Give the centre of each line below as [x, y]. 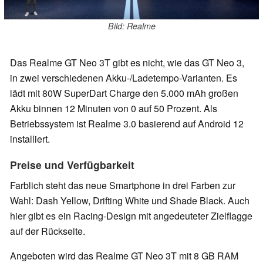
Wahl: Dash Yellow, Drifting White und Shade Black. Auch [130, 200]
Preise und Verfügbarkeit [72, 164]
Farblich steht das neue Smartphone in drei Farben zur [123, 185]
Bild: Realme [131, 26]
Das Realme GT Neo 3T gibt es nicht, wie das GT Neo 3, [127, 62]
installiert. [30, 139]
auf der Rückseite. [48, 231]
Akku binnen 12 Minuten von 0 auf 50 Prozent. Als [114, 108]
